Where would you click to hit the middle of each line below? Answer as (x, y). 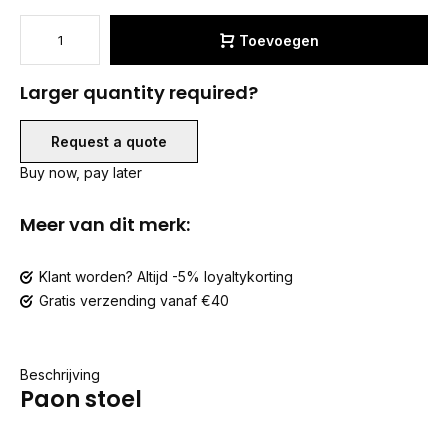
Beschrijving (60, 374)
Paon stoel (81, 399)
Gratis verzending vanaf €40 (134, 300)
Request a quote (109, 141)
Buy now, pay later (81, 172)
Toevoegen (278, 40)
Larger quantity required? (139, 92)
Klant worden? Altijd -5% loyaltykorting (166, 276)
